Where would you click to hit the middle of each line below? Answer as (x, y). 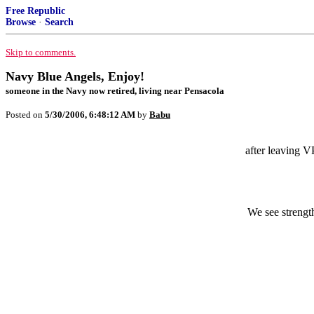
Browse (21, 22)
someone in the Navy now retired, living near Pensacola (115, 91)
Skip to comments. (41, 52)
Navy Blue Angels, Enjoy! (75, 76)
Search (59, 22)
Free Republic (35, 11)
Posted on (25, 115)
